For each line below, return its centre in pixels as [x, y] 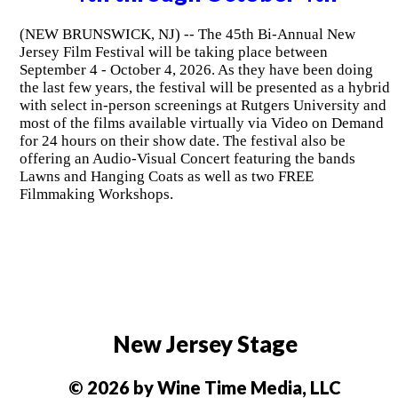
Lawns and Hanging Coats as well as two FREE [166, 177]
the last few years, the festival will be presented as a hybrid [204, 88]
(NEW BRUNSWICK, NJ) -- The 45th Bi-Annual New [187, 35]
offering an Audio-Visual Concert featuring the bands [187, 159]
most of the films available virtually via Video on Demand [201, 123]
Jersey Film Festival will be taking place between [173, 52]
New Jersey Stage [205, 343]
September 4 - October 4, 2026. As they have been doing [196, 70]
